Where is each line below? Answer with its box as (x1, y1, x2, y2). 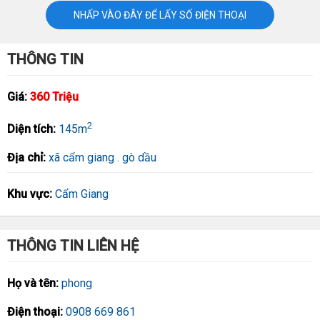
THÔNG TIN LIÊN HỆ (7, 237, 139, 255)
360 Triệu (30, 90, 79, 104)
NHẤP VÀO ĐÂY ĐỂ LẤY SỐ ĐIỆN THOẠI (74, 9, 246, 21)
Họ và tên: (7, 276, 61, 291)
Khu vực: (7, 187, 55, 201)
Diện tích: (7, 122, 59, 136)
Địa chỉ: (7, 151, 49, 165)
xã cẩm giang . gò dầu (49, 151, 156, 165)
